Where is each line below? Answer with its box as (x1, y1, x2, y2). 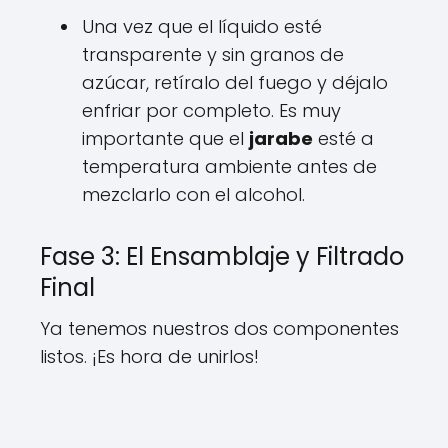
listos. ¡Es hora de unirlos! (40, 344, 259, 369)
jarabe (249, 126, 313, 151)
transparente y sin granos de (82, 42, 344, 67)
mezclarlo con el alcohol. (82, 182, 305, 207)
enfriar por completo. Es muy (82, 98, 341, 123)
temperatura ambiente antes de (82, 154, 377, 179)
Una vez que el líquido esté (82, 14, 322, 39)
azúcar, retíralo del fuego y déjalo (82, 70, 388, 95)
